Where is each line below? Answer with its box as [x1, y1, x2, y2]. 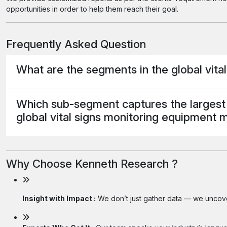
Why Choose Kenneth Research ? [6, 157, 178, 171]
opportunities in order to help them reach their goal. [6, 5, 178, 13]
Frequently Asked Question [6, 37, 146, 51]
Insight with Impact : [22, 194, 96, 203]
